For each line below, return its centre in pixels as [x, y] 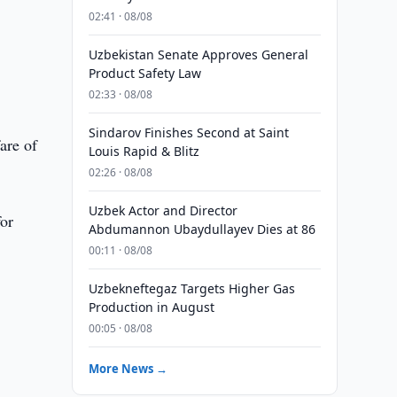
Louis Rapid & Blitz [144, 151]
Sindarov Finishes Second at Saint [188, 132]
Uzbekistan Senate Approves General [198, 54]
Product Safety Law [144, 73]
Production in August [151, 307]
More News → [128, 369]
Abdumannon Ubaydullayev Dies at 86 [202, 229]
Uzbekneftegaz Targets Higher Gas [191, 288]
